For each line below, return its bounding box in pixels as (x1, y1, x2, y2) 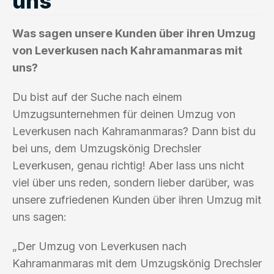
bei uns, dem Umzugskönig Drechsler (12, 141, 201, 155)
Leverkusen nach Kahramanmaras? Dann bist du (12, 124, 256, 138)
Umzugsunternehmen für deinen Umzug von (12, 107, 235, 120)
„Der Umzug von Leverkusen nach (12, 239, 187, 253)
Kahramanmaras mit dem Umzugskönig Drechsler (12, 256, 262, 270)
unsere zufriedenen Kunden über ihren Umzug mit (12, 193, 261, 206)
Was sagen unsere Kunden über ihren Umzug (12, 26, 256, 40)
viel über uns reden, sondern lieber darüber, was (12, 176, 254, 189)
